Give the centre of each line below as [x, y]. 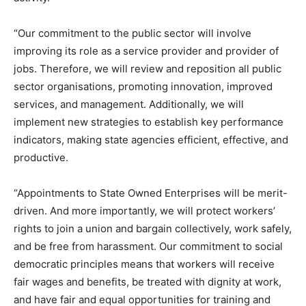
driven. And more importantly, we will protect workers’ [144, 211]
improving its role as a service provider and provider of [146, 51]
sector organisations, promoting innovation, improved [143, 86]
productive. [41, 157]
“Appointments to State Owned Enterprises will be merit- [151, 193]
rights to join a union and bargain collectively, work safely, [153, 228]
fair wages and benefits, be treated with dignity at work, [148, 282]
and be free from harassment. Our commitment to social [148, 246]
